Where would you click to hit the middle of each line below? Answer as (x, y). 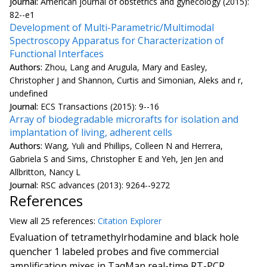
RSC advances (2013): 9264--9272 (105, 185)
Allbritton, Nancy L (45, 172)
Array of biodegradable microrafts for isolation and (124, 119)
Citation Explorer (130, 221)
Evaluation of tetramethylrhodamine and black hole (124, 237)
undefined (29, 93)
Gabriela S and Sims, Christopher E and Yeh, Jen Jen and (117, 159)
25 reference (65, 221)
